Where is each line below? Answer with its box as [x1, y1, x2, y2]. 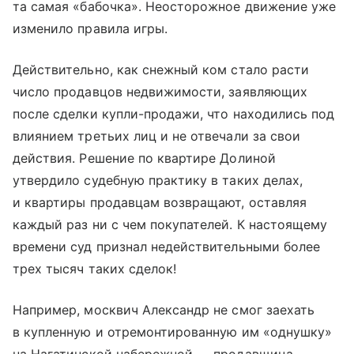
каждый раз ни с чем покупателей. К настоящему [13, 217, 328, 232]
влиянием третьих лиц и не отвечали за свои [13, 128, 301, 144]
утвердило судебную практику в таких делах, [13, 172, 303, 188]
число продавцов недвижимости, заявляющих [13, 84, 307, 100]
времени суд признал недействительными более [13, 239, 321, 254]
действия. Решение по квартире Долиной [13, 150, 276, 166]
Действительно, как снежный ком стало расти [13, 62, 310, 77]
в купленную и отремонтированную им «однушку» [13, 324, 333, 340]
